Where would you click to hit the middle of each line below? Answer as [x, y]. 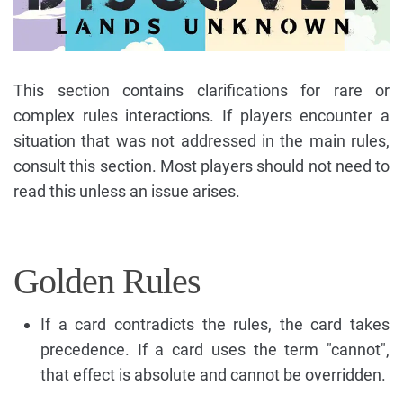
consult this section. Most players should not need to [201, 166]
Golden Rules [107, 281]
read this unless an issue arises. [127, 191]
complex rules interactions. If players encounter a [201, 115]
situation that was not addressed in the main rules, [201, 140]
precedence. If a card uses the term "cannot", [215, 349]
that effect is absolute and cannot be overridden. [213, 374]
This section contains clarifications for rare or [201, 90]
